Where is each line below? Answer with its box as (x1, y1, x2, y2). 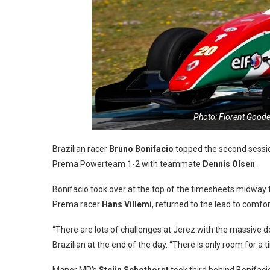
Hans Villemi (102, 199, 152, 210)
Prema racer (52, 199, 102, 210)
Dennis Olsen (202, 159, 255, 169)
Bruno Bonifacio (109, 144, 174, 154)
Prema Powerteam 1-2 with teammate (52, 159, 202, 169)
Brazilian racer (52, 144, 109, 154)
